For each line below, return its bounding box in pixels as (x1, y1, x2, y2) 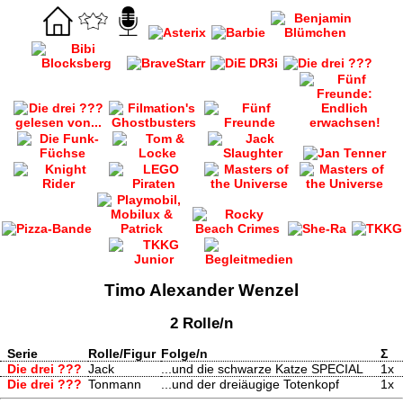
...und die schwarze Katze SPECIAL (161, 362, 363, 376)
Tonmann (88, 377, 141, 391)
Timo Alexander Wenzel (104, 281, 299, 300)
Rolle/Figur (88, 346, 156, 361)
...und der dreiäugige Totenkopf (161, 377, 339, 391)
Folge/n (161, 346, 208, 361)
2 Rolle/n (170, 314, 233, 332)
